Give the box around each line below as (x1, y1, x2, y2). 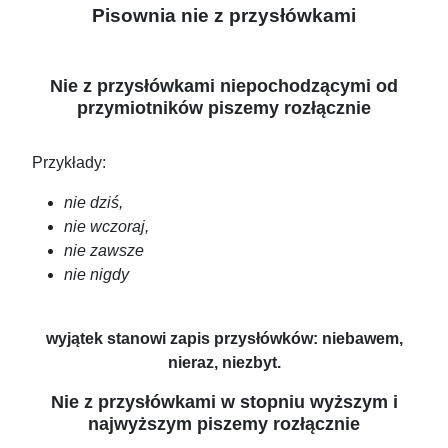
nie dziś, (64, 194, 123, 212)
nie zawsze (64, 242, 144, 260)
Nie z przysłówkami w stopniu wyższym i (50, 391, 398, 413)
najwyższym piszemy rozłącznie (88, 413, 360, 435)
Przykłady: (32, 154, 106, 172)
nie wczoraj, (64, 218, 149, 236)
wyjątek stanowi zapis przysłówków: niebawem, (45, 330, 403, 348)
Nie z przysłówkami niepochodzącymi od (50, 75, 398, 97)
